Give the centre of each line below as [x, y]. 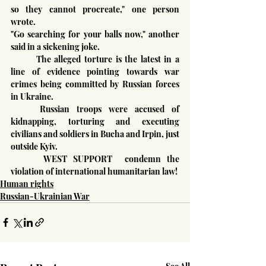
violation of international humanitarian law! [94, 171]
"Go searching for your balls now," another [95, 34]
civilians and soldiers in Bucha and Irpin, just [95, 134]
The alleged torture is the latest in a [23, 59]
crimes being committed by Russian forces [95, 84]
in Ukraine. [32, 96]
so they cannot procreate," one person [95, 9]
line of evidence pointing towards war [95, 71]
